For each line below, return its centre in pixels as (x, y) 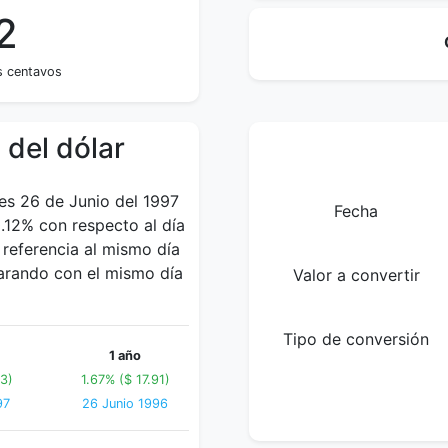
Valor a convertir (356, 275)
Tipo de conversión (356, 339)
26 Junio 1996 (125, 403)
